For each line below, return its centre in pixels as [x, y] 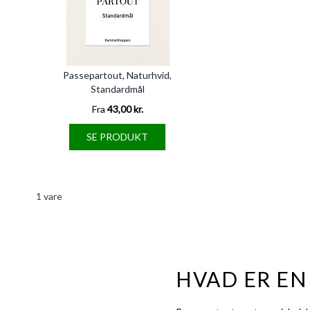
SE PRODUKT [118, 137]
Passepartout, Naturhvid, [118, 75]
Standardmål [117, 89]
